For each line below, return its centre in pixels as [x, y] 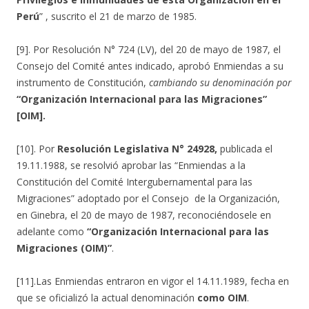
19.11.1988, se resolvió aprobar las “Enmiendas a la [131, 165]
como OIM [222, 298]
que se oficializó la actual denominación [107, 298]
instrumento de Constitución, [83, 82]
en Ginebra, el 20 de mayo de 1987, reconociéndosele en [144, 215]
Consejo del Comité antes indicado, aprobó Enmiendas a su [150, 66]
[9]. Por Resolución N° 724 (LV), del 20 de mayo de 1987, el [149, 49]
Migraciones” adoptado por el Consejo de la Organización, [148, 198]
